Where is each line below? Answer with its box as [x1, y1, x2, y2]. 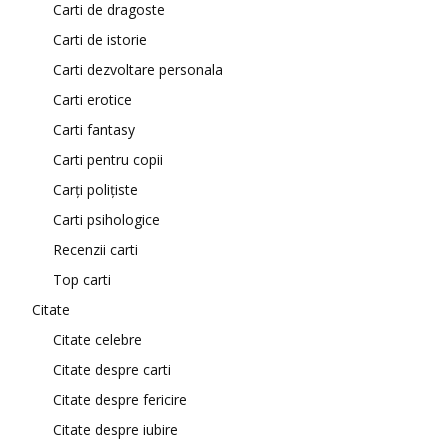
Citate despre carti [53, 360, 171, 379]
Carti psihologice [53, 210, 160, 229]
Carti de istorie [53, 30, 147, 49]
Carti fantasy [53, 120, 135, 139]
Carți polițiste [53, 180, 138, 199]
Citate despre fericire [53, 390, 187, 409]
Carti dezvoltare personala [53, 60, 223, 79]
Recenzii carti [53, 240, 138, 259]
